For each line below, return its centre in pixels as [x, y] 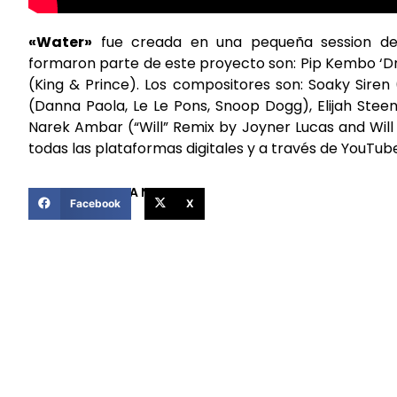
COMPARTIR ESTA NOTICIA [111, 192]
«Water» [60, 43]
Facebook [95, 203]
